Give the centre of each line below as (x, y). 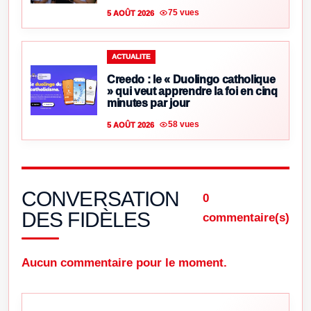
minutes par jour (148, 103)
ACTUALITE (131, 56)
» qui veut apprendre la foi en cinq (192, 91)
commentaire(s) (246, 217)
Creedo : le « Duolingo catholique (191, 79)
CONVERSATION (101, 199)
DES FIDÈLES (86, 219)
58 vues (184, 125)
